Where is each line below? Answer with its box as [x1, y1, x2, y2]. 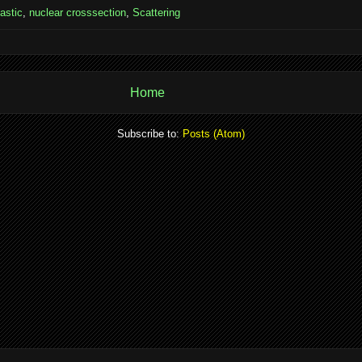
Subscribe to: [117, 127, 183, 140]
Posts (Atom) [183, 127, 245, 140]
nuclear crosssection [29, 6, 126, 19]
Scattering [133, 6, 180, 19]
